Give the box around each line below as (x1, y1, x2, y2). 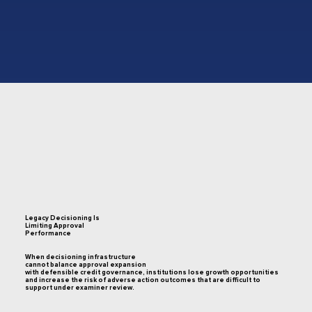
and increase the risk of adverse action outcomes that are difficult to (24, 276, 260, 284)
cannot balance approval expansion (24, 261, 146, 269)
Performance (24, 229, 71, 237)
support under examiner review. (24, 284, 134, 292)
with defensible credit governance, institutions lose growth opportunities (24, 269, 279, 276)
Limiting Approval (24, 221, 84, 229)
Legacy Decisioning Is (24, 214, 100, 221)
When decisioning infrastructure (24, 253, 136, 261)
